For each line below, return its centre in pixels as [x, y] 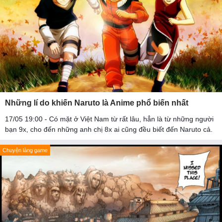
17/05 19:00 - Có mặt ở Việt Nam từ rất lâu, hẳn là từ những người [109, 119]
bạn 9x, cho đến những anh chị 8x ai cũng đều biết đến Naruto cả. [109, 130]
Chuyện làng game [25, 150]
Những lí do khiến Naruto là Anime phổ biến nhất [97, 103]
